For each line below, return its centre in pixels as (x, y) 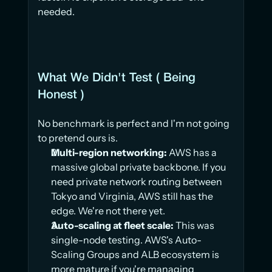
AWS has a (192, 153)
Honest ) (61, 96)
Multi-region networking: (109, 153)
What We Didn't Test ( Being (117, 79)
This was (194, 226)
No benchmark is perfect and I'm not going (134, 124)
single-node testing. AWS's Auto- (126, 240)
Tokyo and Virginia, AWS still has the (132, 196)
